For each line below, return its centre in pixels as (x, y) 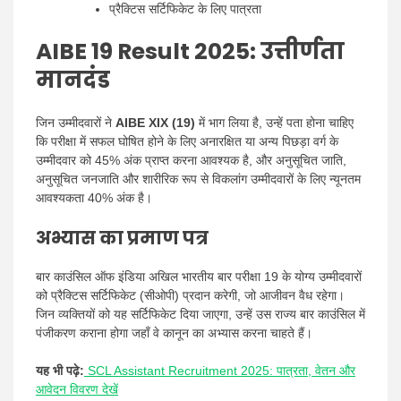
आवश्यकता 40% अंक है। (94, 197)
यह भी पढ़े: (60, 370)
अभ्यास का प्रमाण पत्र (124, 238)
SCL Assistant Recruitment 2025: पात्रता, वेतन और (220, 370)
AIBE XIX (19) (155, 122)
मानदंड (75, 80)
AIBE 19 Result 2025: (146, 51)
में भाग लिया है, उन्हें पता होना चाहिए (274, 122)
